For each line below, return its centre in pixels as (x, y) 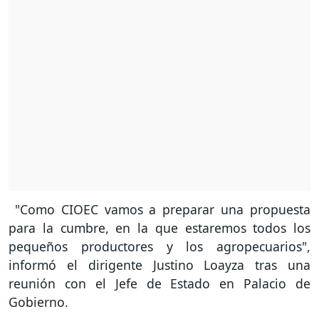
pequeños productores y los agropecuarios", (159, 246)
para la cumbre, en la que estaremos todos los (159, 228)
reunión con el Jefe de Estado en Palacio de (159, 283)
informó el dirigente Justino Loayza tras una (159, 265)
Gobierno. (38, 302)
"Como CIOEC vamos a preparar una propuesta (159, 209)
